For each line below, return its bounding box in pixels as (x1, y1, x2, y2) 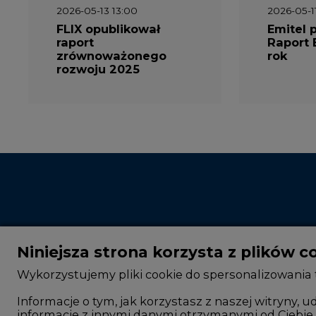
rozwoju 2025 (56, 62, 140, 77)
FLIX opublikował (56, 22, 160, 37)
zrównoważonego (56, 49, 166, 63)
